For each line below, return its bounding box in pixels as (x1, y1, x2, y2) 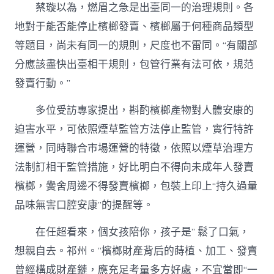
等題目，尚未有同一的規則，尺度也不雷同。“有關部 (15, 38, 258, 53)
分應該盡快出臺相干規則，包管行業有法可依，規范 (15, 57, 254, 72)
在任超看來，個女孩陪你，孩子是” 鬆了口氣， (35, 225, 250, 240)
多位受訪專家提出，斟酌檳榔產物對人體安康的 (35, 103, 254, 118)
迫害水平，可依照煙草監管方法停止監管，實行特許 (15, 122, 254, 137)
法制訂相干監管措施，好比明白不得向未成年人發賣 (15, 160, 254, 175)
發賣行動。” (15, 76, 71, 91)
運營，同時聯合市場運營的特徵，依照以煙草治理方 (15, 141, 254, 156)
